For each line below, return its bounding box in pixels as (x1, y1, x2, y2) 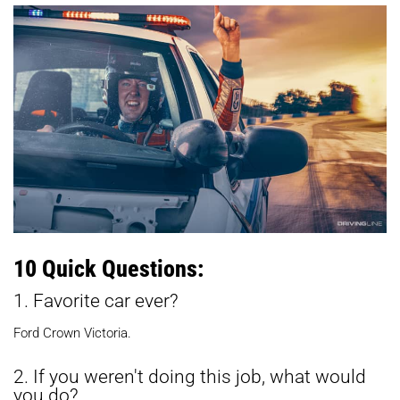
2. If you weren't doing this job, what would (13, 363, 366, 389)
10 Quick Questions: (13, 253, 204, 284)
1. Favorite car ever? (13, 287, 179, 313)
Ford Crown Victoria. (13, 323, 131, 342)
